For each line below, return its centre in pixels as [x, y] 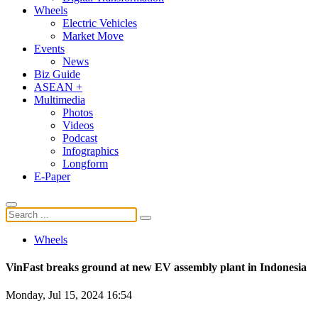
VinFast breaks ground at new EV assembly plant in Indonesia [156, 268]
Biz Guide [57, 74]
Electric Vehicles [100, 23]
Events [49, 48]
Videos [78, 125]
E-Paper [52, 176]
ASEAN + [58, 87]
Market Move [93, 35]
